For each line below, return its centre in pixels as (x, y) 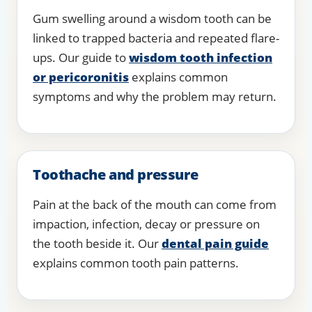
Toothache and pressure (116, 175)
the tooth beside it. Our (97, 244)
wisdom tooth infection (201, 58)
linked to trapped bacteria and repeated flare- (156, 38)
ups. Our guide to (81, 58)
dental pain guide (215, 244)
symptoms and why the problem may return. (155, 97)
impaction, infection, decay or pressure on (146, 224)
